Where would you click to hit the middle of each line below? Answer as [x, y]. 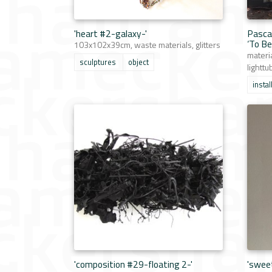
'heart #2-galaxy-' [110, 33]
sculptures [98, 62]
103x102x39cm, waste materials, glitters [147, 45]
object [138, 62]
